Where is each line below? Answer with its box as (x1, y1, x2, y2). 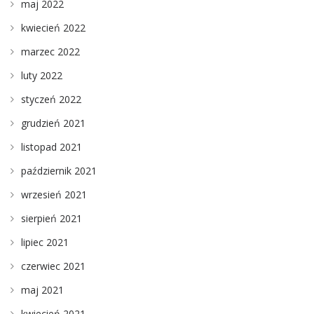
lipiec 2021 (21, 235, 69, 250)
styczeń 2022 (21, 93, 81, 107)
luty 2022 (21, 69, 62, 83)
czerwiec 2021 (21, 259, 86, 273)
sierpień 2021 (21, 212, 82, 226)
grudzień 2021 (21, 116, 86, 130)
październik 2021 (21, 164, 97, 178)
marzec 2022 (21, 45, 80, 59)
